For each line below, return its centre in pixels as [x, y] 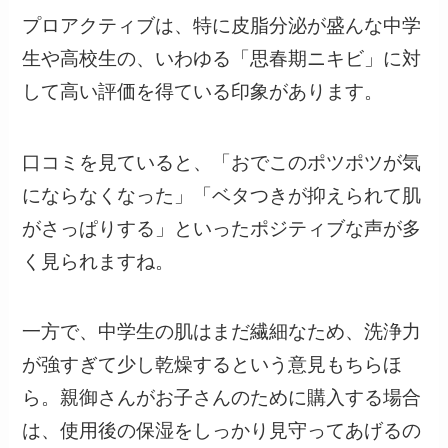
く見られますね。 [98, 261]
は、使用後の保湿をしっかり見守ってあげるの [222, 431]
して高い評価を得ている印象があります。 [203, 91]
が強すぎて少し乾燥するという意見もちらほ [212, 365]
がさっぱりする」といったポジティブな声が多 [222, 228]
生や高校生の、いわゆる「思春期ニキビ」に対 [222, 58]
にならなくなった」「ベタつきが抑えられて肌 [222, 195]
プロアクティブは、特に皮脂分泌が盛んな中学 [222, 25]
